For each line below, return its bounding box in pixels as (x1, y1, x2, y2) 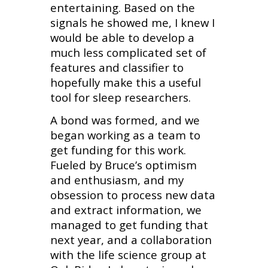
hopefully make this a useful (50, 74, 201, 90)
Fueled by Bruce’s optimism (50, 157, 197, 172)
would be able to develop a (50, 29, 194, 45)
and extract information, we (50, 202, 202, 217)
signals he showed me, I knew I (50, 14, 215, 30)
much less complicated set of (50, 44, 206, 60)
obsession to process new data (50, 187, 215, 202)
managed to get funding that (50, 217, 208, 232)
